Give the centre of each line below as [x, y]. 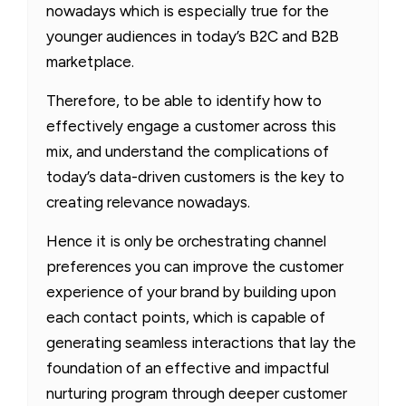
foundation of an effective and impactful [188, 367]
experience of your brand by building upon [191, 291]
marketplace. [90, 61]
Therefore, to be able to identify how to [184, 100]
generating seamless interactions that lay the [201, 342]
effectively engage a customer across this [191, 126]
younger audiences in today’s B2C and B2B [193, 36]
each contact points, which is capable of [186, 317]
